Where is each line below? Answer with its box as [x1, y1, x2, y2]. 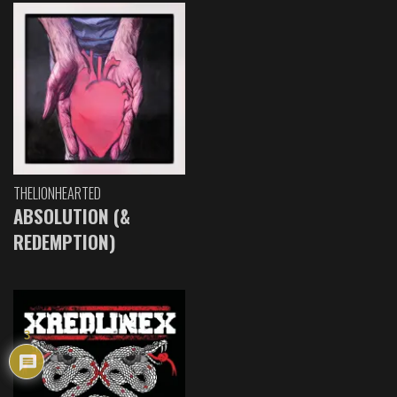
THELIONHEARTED [13, 182, 101, 204]
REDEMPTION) [13, 227, 115, 255]
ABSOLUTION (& [13, 201, 130, 230]
